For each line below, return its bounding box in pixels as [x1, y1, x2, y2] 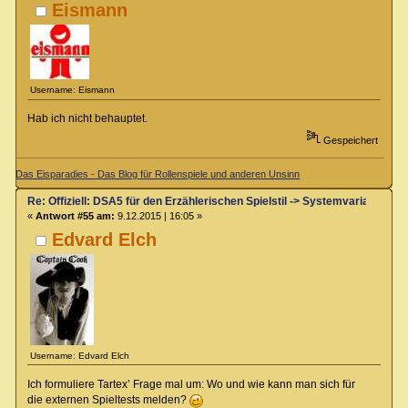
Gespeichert [320, 135, 378, 147]
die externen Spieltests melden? [26, 393, 189, 406]
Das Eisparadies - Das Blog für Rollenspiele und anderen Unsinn [15, 168, 301, 180]
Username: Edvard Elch [30, 350, 130, 361]
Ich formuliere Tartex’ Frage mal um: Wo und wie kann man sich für [26, 377, 355, 391]
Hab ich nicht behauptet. [26, 112, 148, 126]
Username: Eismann [30, 85, 116, 96]
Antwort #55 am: [35, 210, 115, 222]
